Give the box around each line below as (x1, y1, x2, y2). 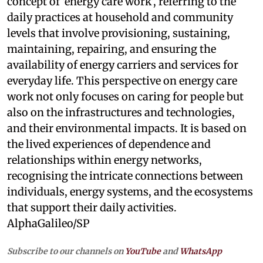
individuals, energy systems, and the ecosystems (7, 184, 253, 198)
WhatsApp (180, 245, 222, 257)
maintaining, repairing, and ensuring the (7, 42, 216, 56)
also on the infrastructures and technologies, (7, 105, 235, 119)
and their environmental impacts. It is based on (7, 121, 247, 135)
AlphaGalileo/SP (7, 216, 90, 230)
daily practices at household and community (7, 10, 233, 24)
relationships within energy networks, (7, 153, 202, 167)
